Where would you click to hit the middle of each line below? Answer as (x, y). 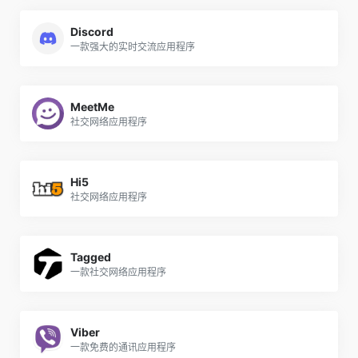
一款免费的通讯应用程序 (123, 347)
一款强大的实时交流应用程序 (133, 46)
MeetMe (92, 106)
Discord (92, 31)
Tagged (91, 257)
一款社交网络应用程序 (118, 272)
